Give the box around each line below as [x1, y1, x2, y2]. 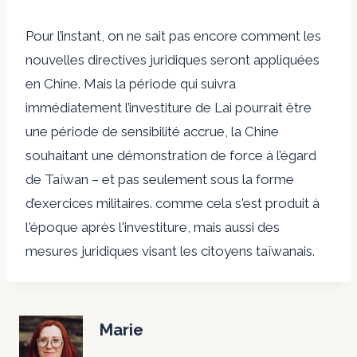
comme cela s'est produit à [155, 194, 320, 211]
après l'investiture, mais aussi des [78, 218, 280, 235]
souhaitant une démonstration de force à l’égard [25, 147, 316, 163]
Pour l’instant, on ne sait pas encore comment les [25, 27, 321, 44]
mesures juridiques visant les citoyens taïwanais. [25, 242, 315, 259]
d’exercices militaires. [25, 194, 155, 211]
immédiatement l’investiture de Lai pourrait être [25, 99, 312, 116]
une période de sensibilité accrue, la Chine [25, 123, 279, 139]
